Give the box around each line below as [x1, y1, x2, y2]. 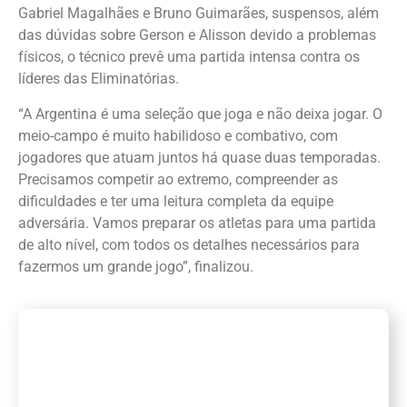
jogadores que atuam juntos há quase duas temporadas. [18, 148, 381, 166]
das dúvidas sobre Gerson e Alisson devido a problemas [18, 26, 376, 45]
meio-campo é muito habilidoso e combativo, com [18, 126, 338, 144]
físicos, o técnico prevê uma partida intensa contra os [18, 48, 360, 66]
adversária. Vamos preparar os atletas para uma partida [18, 213, 376, 232]
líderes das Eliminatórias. [18, 70, 179, 88]
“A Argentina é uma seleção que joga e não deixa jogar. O [18, 104, 382, 123]
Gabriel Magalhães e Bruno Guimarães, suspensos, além [18, 5, 379, 23]
